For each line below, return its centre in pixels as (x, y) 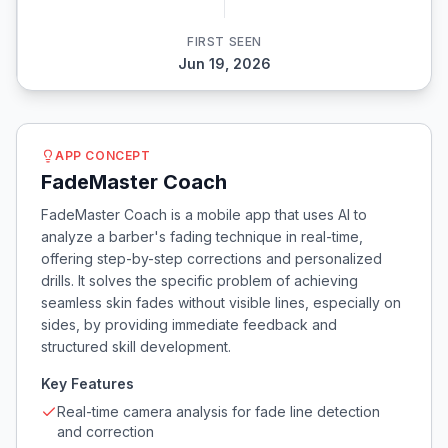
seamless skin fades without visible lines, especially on (221, 302)
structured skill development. (136, 346)
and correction (105, 431)
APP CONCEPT (103, 155)
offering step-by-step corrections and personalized (211, 258)
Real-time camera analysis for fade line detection (218, 411)
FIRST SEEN (224, 41)
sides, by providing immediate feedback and (189, 324)
